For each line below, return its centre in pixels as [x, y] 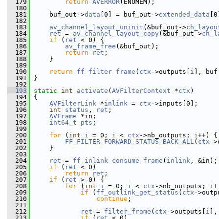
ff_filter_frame [106, 72]
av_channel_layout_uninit [96, 27]
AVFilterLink [73, 103]
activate [92, 91]
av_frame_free [90, 46]
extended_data [184, 14]
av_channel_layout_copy [116, 33]
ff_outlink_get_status [137, 192]
